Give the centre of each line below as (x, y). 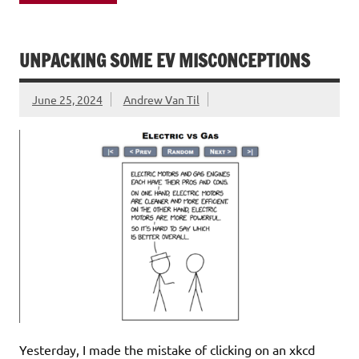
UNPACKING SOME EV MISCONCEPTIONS (165, 60)
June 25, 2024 (67, 99)
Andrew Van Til (161, 99)
